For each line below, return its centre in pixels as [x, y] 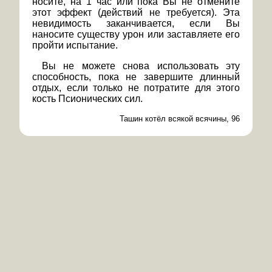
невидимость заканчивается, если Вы [136, 24]
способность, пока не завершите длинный [136, 77]
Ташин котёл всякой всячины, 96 [180, 119]
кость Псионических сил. [87, 99]
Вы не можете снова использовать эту [141, 66]
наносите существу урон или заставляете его [136, 35]
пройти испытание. [75, 46]
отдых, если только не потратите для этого [136, 88]
